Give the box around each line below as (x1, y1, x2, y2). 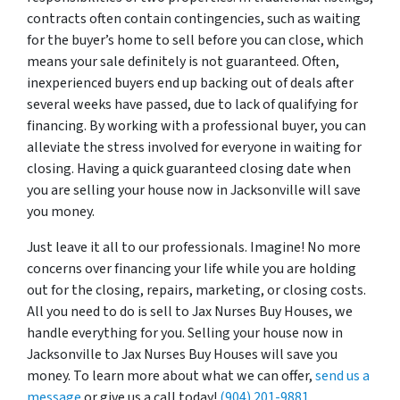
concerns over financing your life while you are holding (27, 258, 356, 279)
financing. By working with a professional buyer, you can (27, 115, 366, 136)
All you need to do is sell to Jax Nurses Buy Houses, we (27, 301, 353, 321)
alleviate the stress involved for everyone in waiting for (27, 137, 362, 157)
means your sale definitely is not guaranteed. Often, (27, 51, 339, 71)
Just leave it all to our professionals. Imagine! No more (27, 237, 361, 257)
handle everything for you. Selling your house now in (27, 322, 343, 343)
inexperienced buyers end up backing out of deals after (27, 72, 354, 93)
